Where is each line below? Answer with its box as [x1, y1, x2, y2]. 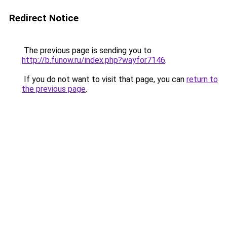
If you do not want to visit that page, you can [22, 74, 186, 84]
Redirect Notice [9, 12, 79, 24]
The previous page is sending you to [22, 46, 152, 55]
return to [186, 74, 218, 84]
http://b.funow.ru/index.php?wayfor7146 [22, 55, 165, 65]
